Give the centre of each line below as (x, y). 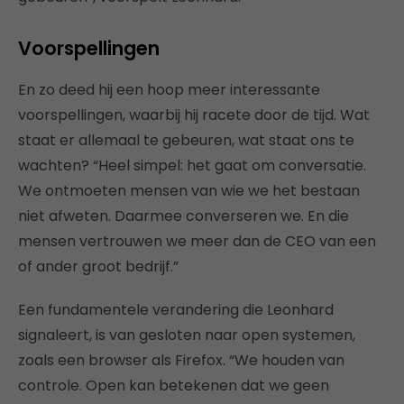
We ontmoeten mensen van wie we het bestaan (189, 190)
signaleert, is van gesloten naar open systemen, (187, 335)
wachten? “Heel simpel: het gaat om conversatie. (192, 165)
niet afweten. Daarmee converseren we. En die (184, 216)
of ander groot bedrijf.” (98, 266)
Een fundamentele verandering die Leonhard (176, 309)
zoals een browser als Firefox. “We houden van (181, 360)
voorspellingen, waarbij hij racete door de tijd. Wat (194, 115)
